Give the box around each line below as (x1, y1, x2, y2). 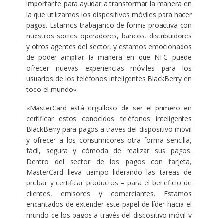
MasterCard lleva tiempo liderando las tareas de (26, 167, 192, 177)
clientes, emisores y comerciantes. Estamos (26, 188, 192, 198)
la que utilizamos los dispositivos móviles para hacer (26, 9, 192, 19)
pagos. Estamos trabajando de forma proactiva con (26, 20, 192, 30)
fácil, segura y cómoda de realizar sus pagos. (26, 145, 192, 155)
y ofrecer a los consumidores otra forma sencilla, (26, 135, 192, 145)
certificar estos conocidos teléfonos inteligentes (26, 113, 192, 123)
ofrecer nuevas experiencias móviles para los (26, 63, 192, 73)
